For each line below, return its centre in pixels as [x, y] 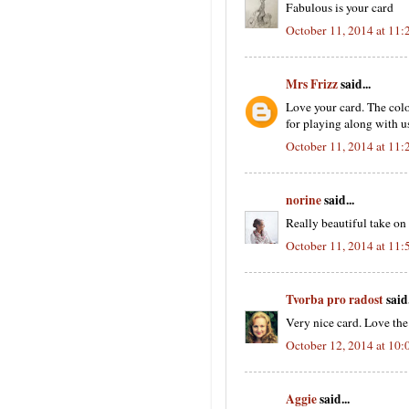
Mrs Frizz [312, 84]
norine [304, 200]
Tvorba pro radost [335, 299]
